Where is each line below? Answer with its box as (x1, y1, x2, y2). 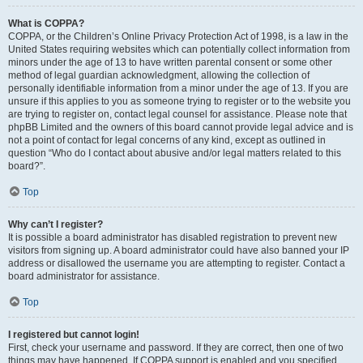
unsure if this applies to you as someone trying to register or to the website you (8, 96, 351, 107)
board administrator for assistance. (8, 271, 160, 282)
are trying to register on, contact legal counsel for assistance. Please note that (8, 109, 347, 120)
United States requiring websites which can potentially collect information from (8, 44, 350, 55)
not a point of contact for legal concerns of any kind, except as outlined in (8, 135, 326, 146)
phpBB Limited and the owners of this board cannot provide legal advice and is (8, 122, 353, 133)
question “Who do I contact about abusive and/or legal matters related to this (8, 147, 341, 159)
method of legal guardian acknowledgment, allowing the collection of (8, 70, 310, 81)
